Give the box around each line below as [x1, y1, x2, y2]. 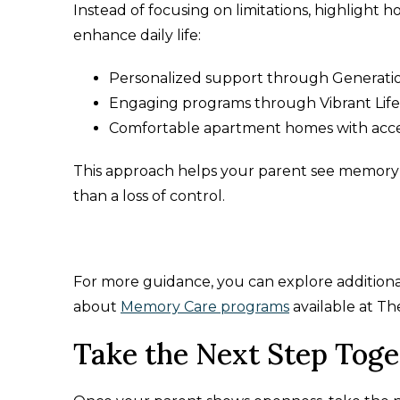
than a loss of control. [73, 187, 225, 204]
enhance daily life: [73, 27, 201, 44]
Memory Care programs [121, 298, 289, 315]
